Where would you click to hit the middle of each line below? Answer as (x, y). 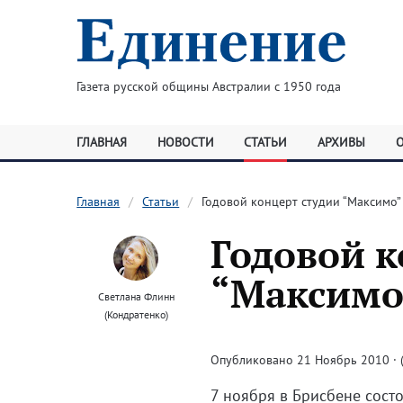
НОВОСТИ (185, 142)
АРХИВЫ (341, 142)
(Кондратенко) (136, 314)
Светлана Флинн (136, 296)
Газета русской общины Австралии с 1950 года (208, 86)
